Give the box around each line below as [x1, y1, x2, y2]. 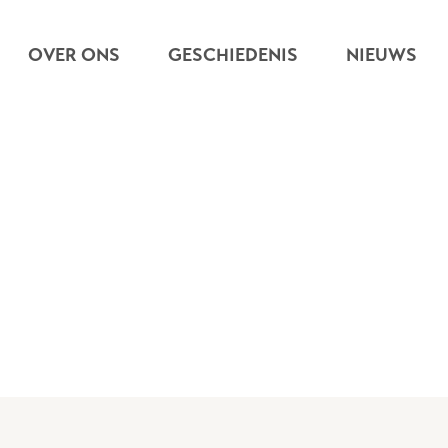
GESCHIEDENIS [167, 44, 298, 66]
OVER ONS [27, 44, 120, 66]
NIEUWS [345, 44, 417, 66]
